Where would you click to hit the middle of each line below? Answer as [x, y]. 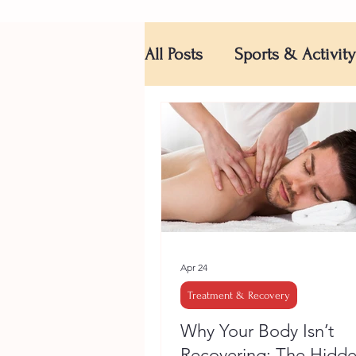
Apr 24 [194, 268]
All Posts [174, 54]
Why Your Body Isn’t [257, 331]
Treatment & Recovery [239, 295]
